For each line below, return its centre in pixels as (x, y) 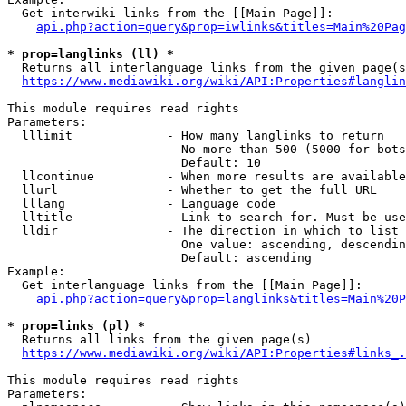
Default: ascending (159, 258)
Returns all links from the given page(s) (159, 339)
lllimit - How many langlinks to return (196, 135)
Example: (36, 271)
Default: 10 (134, 163)
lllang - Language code (141, 203)
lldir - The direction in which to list (203, 231)
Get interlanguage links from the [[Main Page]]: (185, 285)
